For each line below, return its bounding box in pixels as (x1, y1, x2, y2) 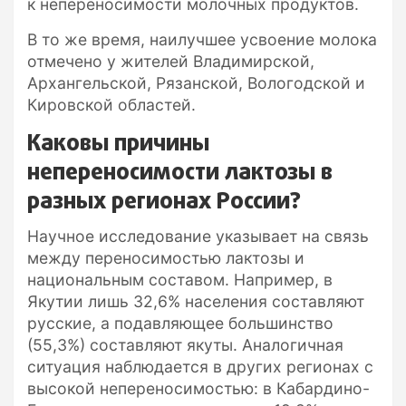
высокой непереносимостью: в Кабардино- (27, 378, 370, 398)
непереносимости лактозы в (27, 155, 333, 190)
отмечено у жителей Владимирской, (27, 51, 314, 71)
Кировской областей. (27, 94, 196, 114)
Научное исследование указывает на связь (27, 226, 369, 246)
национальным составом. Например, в (27, 269, 333, 289)
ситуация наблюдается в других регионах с (27, 356, 373, 376)
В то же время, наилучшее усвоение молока (27, 29, 377, 49)
